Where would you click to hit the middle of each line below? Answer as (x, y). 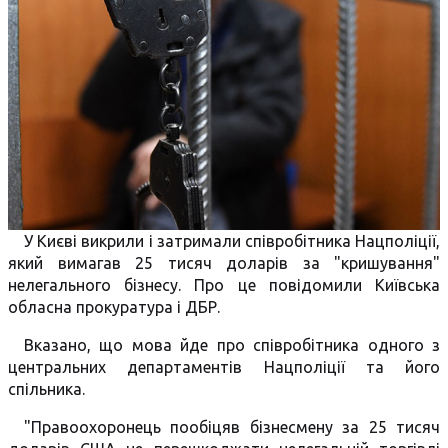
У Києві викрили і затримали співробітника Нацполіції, (232, 241)
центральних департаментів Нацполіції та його (224, 367)
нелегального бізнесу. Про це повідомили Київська (224, 285)
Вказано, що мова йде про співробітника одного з (232, 345)
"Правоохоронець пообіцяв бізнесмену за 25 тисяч (232, 427)
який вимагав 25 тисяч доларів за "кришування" (224, 263)
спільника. (46, 389)
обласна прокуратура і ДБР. (114, 307)
